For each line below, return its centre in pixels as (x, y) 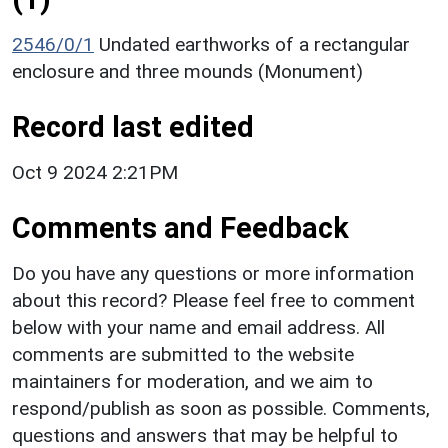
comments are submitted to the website (183, 354)
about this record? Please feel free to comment (213, 300)
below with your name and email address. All (198, 327)
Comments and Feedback (180, 227)
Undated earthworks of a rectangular (254, 44)
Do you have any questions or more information (213, 273)
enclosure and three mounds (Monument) (187, 71)
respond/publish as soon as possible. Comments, (221, 408)
